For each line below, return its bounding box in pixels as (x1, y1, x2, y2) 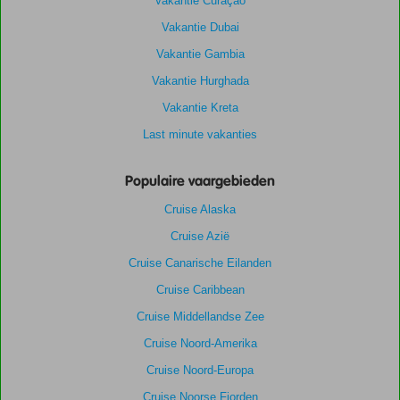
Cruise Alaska (164, 202, 236, 216)
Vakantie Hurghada (151, 73, 249, 87)
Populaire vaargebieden (125, 171, 275, 190)
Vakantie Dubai (161, 20, 239, 34)
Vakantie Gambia (155, 46, 245, 61)
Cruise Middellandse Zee (136, 309, 264, 323)
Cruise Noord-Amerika (143, 336, 257, 350)
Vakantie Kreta (162, 100, 238, 114)
